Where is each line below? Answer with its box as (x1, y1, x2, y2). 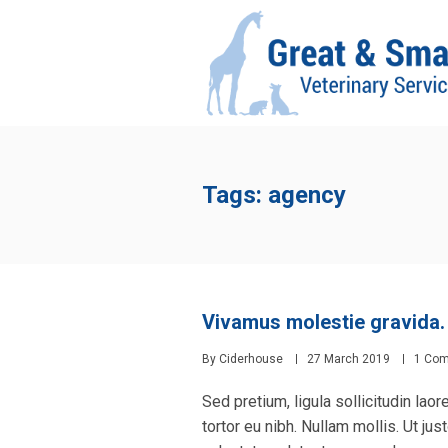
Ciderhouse (219, 351, 283, 366)
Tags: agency (202, 180, 346, 209)
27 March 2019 (307, 351, 390, 366)
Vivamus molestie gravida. (202, 309, 445, 334)
